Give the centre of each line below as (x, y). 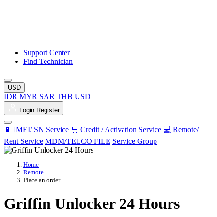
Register (48, 110)
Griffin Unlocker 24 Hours (92, 203)
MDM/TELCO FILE (78, 141)
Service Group (135, 141)
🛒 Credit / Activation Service (116, 130)
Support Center (46, 53)
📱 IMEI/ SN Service (36, 130)
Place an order (42, 180)
